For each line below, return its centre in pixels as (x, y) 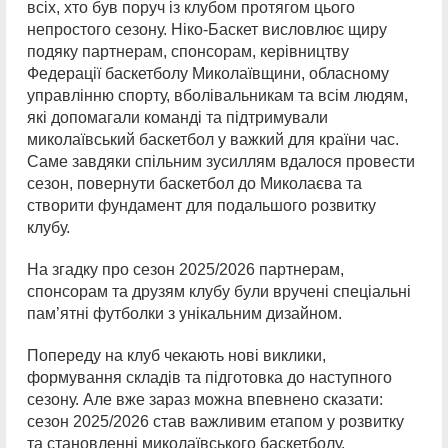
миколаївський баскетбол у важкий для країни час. (213, 139)
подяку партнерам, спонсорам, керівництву (188, 51)
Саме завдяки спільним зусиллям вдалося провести (221, 161)
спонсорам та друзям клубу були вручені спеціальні (219, 291)
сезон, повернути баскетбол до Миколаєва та (194, 183)
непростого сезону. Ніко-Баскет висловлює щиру (207, 29)
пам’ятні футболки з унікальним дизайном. (184, 313)
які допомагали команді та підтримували (177, 117)
